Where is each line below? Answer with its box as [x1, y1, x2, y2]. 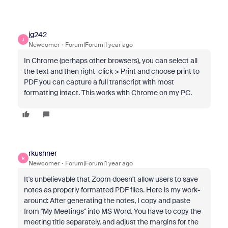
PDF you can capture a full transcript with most [23, 77, 174, 87]
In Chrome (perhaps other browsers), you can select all [23, 56, 197, 65]
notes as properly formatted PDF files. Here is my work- [23, 185, 201, 194]
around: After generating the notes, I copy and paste [23, 196, 190, 205]
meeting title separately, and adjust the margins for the [23, 217, 198, 226]
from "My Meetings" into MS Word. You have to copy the [23, 207, 201, 216]
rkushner [28, 149, 57, 158]
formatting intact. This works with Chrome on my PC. [23, 88, 192, 97]
